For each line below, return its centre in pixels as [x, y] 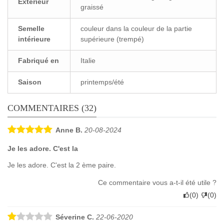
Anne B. [69, 130]
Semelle [31, 28]
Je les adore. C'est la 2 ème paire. [62, 165]
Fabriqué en [38, 60]
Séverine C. [75, 217]
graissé [92, 7]
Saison [30, 82]
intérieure [34, 39]
